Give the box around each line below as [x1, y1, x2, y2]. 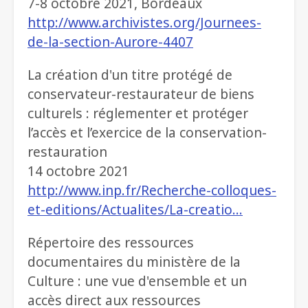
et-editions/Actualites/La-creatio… [27, 200, 243, 219]
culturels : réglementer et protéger [27, 104, 248, 123]
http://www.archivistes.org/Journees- [27, 13, 261, 32]
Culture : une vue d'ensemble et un [27, 272, 247, 291]
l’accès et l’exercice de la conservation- [27, 123, 267, 142]
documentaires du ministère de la [27, 252, 241, 272]
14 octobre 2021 [27, 162, 129, 181]
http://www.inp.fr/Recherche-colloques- [27, 181, 276, 200]
